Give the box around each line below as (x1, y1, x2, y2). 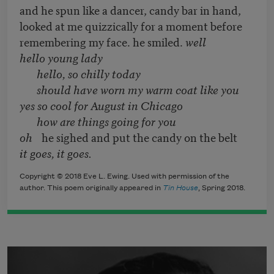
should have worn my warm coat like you (20, 81, 239, 98)
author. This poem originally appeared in (20, 184, 163, 193)
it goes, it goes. (20, 144, 92, 161)
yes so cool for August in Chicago (20, 97, 183, 114)
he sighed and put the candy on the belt (39, 128, 237, 146)
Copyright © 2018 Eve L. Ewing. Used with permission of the (20, 172, 229, 181)
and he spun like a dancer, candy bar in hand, (20, 1, 241, 18)
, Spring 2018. (198, 184, 245, 193)
